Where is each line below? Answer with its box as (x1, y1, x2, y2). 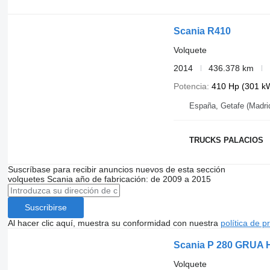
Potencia (173, 81, 207, 91)
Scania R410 (173, 25, 231, 36)
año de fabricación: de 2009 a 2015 (75, 174, 211, 184)
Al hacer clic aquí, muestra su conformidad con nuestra (7, 218, 221, 228)
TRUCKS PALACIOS (189, 136, 263, 145)
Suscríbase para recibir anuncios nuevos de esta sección (7, 164, 225, 174)
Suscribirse (24, 202, 67, 213)
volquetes (7, 174, 45, 184)
